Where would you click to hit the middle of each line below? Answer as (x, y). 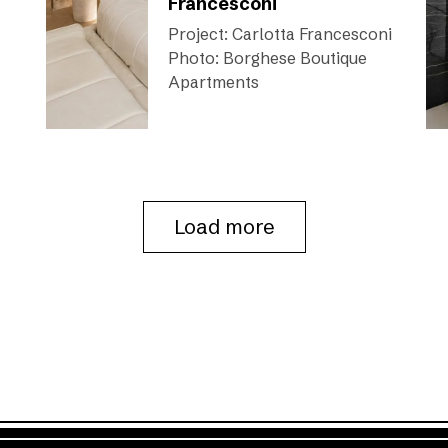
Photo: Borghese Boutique (267, 58)
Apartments (213, 82)
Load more (224, 226)
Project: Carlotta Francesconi (280, 34)
